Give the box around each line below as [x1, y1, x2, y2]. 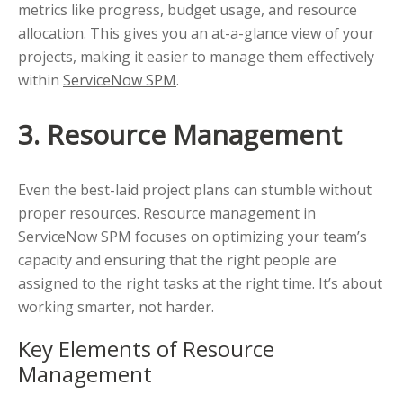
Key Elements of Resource [18, 334, 274, 364]
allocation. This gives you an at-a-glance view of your [18, 23, 374, 44]
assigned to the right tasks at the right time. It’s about [18, 273, 382, 294]
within [18, 70, 63, 91]
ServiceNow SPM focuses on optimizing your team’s [18, 227, 367, 247]
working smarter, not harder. [18, 297, 214, 318]
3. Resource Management [18, 116, 342, 154]
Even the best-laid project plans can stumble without [18, 180, 372, 201]
